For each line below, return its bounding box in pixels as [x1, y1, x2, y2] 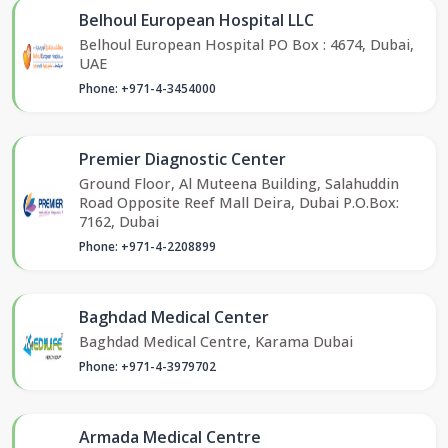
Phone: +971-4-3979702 [79, 358, 216, 376]
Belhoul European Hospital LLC [79, 9, 314, 32]
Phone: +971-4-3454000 [79, 80, 216, 98]
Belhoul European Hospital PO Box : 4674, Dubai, [79, 35, 414, 55]
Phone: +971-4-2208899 [79, 238, 216, 256]
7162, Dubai [79, 212, 159, 232]
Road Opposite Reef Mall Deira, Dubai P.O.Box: [79, 193, 399, 213]
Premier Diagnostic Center [79, 148, 286, 171]
